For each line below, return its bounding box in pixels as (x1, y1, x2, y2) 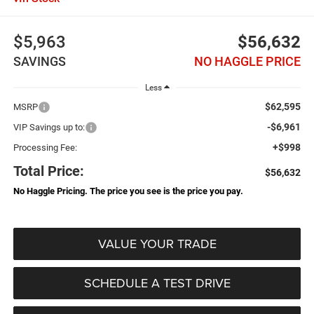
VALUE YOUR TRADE (97, 234, 217, 252)
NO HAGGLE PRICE (194, 54, 301, 69)
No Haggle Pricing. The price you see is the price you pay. (13, 185, 243, 196)
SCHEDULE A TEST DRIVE (83, 273, 231, 292)
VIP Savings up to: (13, 121, 85, 132)
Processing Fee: (13, 142, 77, 153)
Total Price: (13, 162, 84, 179)
